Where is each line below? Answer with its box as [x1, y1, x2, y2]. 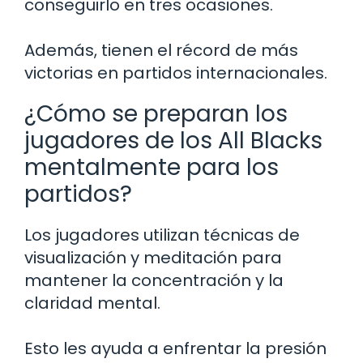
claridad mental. [24, 292, 160, 315]
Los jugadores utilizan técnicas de [24, 224, 300, 247]
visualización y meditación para [24, 246, 282, 270]
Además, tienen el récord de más [24, 39, 298, 62]
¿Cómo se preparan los [24, 98, 288, 130]
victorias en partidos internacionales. [24, 62, 327, 85]
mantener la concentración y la [24, 269, 284, 293]
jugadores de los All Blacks [24, 125, 322, 157]
